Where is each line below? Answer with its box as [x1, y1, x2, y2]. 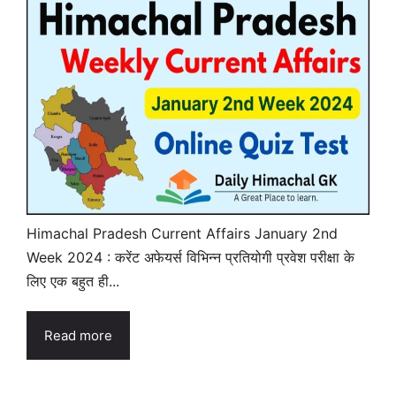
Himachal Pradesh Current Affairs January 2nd [27, 224, 338, 242]
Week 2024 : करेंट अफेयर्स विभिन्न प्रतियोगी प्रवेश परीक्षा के [27, 247, 354, 266]
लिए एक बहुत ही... [27, 271, 119, 290]
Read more [44, 326, 112, 344]
